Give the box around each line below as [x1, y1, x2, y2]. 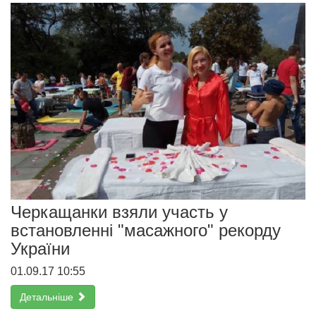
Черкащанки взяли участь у [11, 202, 228, 221]
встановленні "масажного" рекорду [11, 220, 281, 240]
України [11, 238, 70, 258]
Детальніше [20, 291, 76, 303]
